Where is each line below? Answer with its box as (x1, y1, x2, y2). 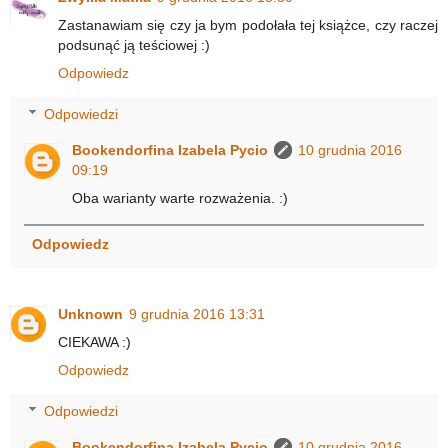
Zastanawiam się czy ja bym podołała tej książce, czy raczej (58, 16, 438, 33)
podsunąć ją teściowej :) (58, 36, 210, 53)
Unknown (58, 305, 123, 322)
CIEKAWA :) (58, 333, 131, 350)
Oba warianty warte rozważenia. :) (72, 190, 289, 207)
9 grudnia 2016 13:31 (129, 305, 265, 322)
